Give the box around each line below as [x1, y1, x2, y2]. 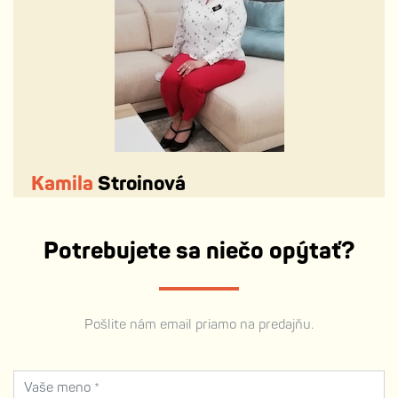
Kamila [31, 171, 93, 197]
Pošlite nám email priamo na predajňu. [84, 316, 314, 334]
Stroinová [93, 171, 186, 197]
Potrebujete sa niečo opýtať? [44, 236, 354, 267]
